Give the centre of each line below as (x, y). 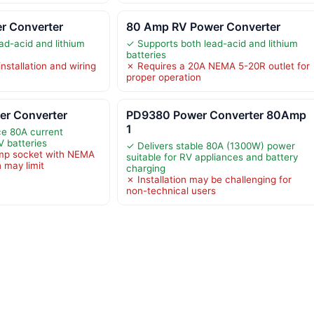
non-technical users (171, 190)
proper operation (163, 77)
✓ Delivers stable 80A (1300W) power (210, 145)
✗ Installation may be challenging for (209, 179)
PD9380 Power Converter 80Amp (216, 115)
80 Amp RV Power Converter (203, 26)
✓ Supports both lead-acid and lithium (212, 43)
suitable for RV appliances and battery (212, 157)
